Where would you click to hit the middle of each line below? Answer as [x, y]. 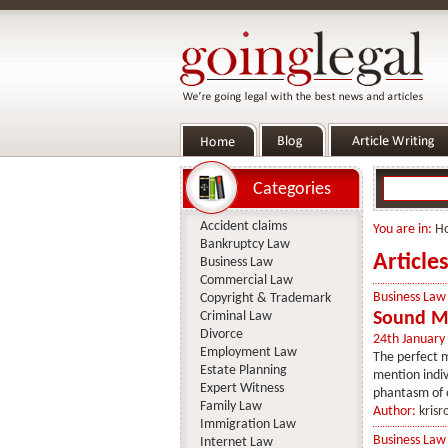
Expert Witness [241, 388]
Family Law [230, 406]
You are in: [403, 229]
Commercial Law [246, 280]
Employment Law [248, 352]
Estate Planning [243, 370]
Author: [395, 411]
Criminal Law [235, 316]
